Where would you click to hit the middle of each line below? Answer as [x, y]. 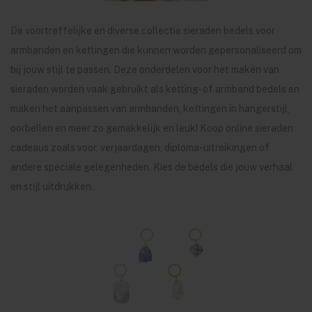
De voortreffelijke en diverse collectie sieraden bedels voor [143, 31]
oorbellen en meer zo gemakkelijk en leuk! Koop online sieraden [152, 128]
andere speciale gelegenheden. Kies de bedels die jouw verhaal [151, 167]
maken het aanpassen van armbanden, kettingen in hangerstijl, [150, 109]
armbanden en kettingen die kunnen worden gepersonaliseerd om [156, 50]
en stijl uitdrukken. [52, 187]
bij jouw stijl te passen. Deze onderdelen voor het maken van [145, 70]
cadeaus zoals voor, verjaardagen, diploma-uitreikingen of [140, 148]
